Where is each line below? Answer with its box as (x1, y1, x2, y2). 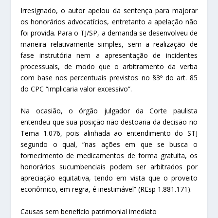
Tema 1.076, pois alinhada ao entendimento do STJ (20, 128, 198, 138)
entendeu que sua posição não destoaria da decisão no (20, 117, 198, 127)
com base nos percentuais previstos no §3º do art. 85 (20, 73, 198, 82)
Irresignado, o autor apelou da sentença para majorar (20, 5, 198, 15)
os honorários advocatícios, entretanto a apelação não (20, 17, 198, 26)
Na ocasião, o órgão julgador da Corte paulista (20, 106, 198, 116)
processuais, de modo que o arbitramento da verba (20, 61, 198, 71)
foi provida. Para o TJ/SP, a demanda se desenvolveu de (20, 28, 198, 37)
